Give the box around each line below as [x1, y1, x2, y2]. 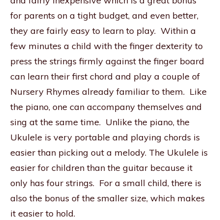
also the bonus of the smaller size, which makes [10, 192, 205, 204]
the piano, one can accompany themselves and [10, 101, 202, 112]
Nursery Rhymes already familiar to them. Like [10, 86, 207, 97]
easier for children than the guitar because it [10, 162, 192, 173]
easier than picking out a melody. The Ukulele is [10, 147, 208, 158]
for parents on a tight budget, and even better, [10, 10, 198, 21]
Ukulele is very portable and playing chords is [10, 132, 200, 143]
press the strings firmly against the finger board [10, 55, 204, 67]
